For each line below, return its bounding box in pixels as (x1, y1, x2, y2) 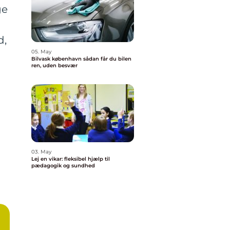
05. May (31, 48, 51, 55)
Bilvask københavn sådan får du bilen (31, 55, 83, 62)
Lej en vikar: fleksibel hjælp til (31, 156, 110, 162)
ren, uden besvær (31, 62, 78, 69)
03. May (31, 148, 51, 155)
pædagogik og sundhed (31, 162, 95, 169)
